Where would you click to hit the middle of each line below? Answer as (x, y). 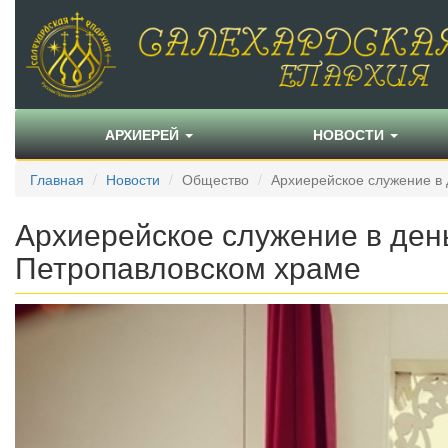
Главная (57, 179)
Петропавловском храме (188, 267)
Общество (215, 179)
